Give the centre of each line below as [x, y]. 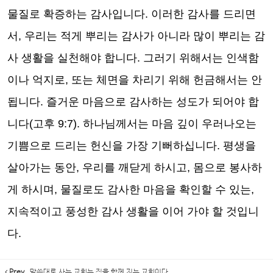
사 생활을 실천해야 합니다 [72, 58]
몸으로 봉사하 [228, 168]
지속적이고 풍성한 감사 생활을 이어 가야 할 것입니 [133, 211]
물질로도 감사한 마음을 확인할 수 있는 [156, 190]
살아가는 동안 [42, 168]
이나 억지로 [36, 80]
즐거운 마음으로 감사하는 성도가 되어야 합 [153, 102]
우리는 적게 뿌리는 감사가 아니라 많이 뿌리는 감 [145, 36]
